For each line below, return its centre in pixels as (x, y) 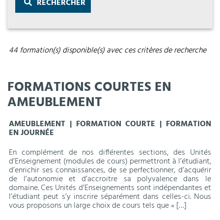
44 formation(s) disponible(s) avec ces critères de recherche (108, 50)
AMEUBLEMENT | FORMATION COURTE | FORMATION (110, 124)
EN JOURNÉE (32, 133)
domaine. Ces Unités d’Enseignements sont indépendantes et (110, 188)
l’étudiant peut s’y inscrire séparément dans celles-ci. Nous (110, 197)
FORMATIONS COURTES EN (89, 87)
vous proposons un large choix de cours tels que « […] (98, 206)
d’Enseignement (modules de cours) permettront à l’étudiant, (110, 162)
